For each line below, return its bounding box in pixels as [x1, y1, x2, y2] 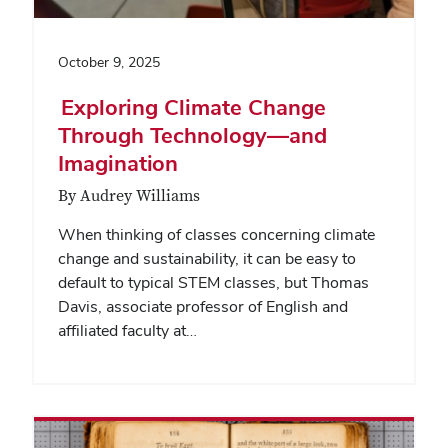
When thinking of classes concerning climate [58, 224, 375, 246]
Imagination [58, 149, 181, 178]
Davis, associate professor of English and [58, 296, 348, 318]
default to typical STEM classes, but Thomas [58, 272, 369, 294]
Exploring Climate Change [58, 93, 326, 122]
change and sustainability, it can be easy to [58, 248, 356, 270]
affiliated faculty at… [58, 320, 197, 342]
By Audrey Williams [58, 186, 200, 207]
